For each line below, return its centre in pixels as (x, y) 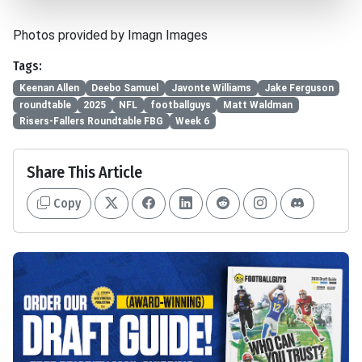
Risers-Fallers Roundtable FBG (91, 122)
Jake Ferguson (299, 88)
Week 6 (193, 122)
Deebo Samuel (125, 88)
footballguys (180, 105)
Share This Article (84, 173)
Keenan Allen (49, 88)
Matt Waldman (258, 105)
